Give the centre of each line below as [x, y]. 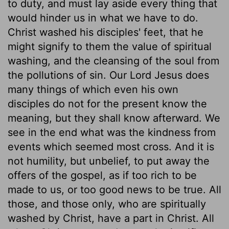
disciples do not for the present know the [107, 104]
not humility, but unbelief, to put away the [109, 161]
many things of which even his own [93, 89]
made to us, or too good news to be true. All [114, 189]
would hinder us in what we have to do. [103, 18]
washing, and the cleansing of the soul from [113, 61]
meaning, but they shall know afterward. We [114, 118]
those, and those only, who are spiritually [107, 204]
